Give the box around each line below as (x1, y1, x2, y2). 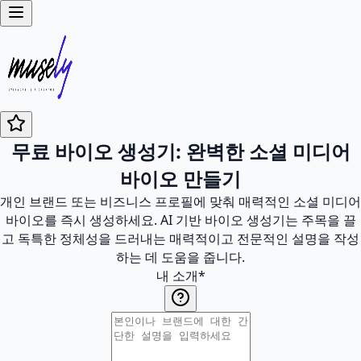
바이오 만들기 (120, 165, 241, 192)
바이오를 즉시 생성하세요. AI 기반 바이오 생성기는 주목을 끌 (5, 211, 356, 229)
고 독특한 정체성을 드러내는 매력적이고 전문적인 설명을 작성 (2, 230, 359, 247)
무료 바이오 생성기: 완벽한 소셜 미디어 (10, 138, 351, 164)
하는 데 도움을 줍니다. (116, 248, 245, 266)
